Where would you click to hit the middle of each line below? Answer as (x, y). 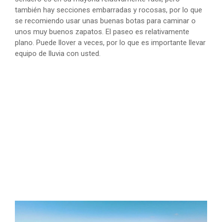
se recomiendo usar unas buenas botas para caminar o (105, 21)
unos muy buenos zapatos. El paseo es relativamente (102, 32)
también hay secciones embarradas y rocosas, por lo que (109, 10)
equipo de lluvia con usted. (58, 54)
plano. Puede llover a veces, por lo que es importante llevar (110, 43)
